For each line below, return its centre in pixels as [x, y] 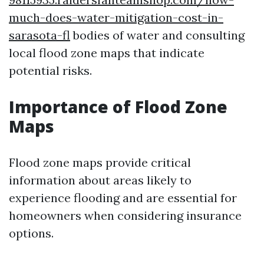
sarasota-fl [39, 35]
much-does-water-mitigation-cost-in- [116, 17]
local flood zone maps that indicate [107, 52]
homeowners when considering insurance [125, 215]
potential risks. [50, 70]
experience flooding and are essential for [123, 197]
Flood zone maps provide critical [100, 162]
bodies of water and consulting [157, 35]
